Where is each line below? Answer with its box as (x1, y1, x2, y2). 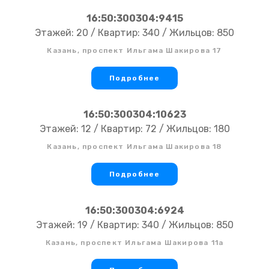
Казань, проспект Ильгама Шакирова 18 (47, 142, 222, 151)
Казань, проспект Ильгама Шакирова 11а (45, 238, 224, 247)
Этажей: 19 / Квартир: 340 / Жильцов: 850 (35, 219, 234, 231)
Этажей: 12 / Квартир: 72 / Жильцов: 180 (39, 123, 230, 135)
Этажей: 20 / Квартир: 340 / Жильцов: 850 (35, 27, 234, 39)
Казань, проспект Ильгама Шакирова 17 (47, 46, 222, 55)
